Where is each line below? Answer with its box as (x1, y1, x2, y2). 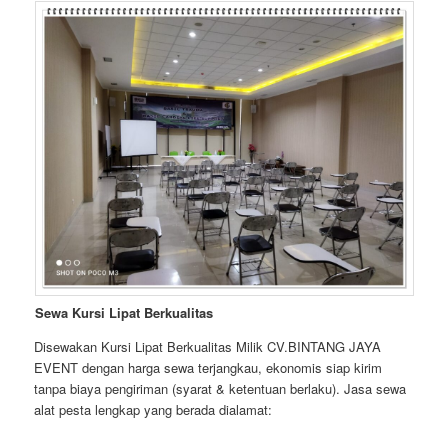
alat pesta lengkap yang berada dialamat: (34, 400, 273, 420)
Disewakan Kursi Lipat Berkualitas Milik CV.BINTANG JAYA (34, 337, 382, 357)
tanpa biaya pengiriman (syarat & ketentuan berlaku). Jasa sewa (34, 379, 407, 399)
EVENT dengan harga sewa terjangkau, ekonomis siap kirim (34, 358, 383, 378)
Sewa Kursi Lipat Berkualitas (34, 303, 213, 323)
